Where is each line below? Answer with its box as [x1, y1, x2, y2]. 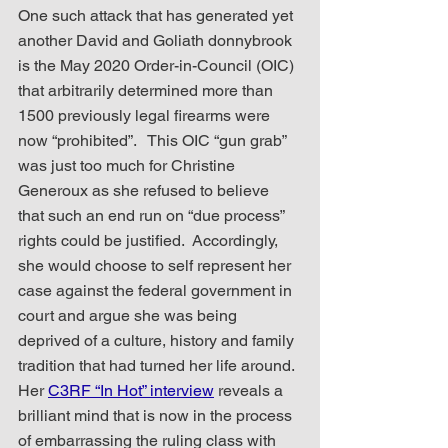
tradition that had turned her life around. [18, 355, 302, 375]
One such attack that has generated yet [18, 5, 297, 25]
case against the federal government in [18, 280, 296, 300]
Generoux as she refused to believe [18, 180, 273, 200]
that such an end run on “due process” [18, 205, 288, 225]
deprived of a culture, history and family [18, 330, 298, 350]
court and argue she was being [18, 305, 241, 325]
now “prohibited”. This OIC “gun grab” [18, 130, 290, 150]
